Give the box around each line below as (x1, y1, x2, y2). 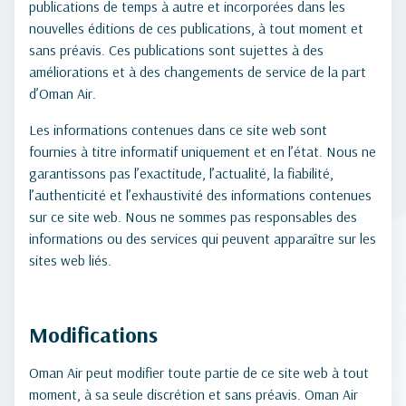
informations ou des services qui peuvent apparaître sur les (29, 229, 376, 247)
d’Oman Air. (29, 84, 96, 102)
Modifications (29, 321, 158, 348)
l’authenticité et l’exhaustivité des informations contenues (29, 186, 372, 204)
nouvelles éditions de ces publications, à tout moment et (29, 19, 363, 37)
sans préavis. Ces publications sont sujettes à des (29, 41, 324, 59)
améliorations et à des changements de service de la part (29, 63, 366, 81)
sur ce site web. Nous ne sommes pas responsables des (29, 208, 357, 226)
